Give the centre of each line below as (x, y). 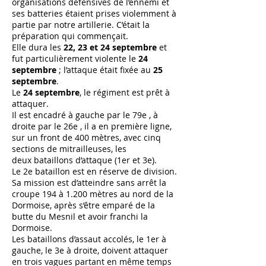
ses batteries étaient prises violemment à (94, 13)
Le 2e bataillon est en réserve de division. (94, 171)
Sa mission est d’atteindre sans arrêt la (89, 183)
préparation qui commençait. (70, 36)
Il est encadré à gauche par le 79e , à (85, 115)
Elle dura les (38, 47)
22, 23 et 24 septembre (110, 47)
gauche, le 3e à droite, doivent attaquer (90, 250)
